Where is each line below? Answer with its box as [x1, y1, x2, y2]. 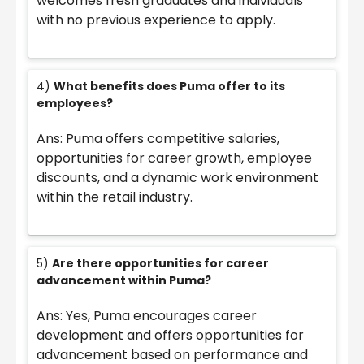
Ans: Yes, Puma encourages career [37, 305, 257, 325]
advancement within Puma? [37, 271, 211, 288]
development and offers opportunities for [37, 325, 304, 344]
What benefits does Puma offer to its [54, 77, 285, 94]
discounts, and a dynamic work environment [37, 167, 318, 187]
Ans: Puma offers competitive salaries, [37, 128, 279, 148]
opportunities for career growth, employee [37, 148, 312, 167]
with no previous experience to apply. [37, 10, 275, 29]
